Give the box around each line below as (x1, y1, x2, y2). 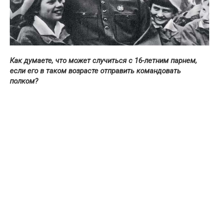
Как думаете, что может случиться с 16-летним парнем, (10, 56, 197, 66)
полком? (10, 77, 38, 86)
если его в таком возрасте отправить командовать (10, 66, 181, 76)
